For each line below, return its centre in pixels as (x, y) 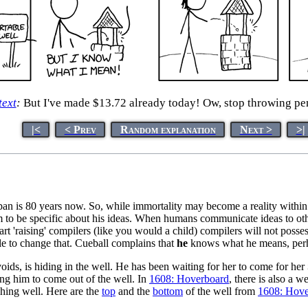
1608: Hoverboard (189, 278)
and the (134, 291)
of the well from (220, 291)
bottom (168, 291)
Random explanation (168, 129)
